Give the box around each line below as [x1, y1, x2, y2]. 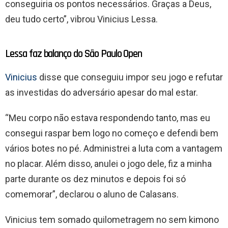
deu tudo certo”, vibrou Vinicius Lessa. [5, 14, 158, 25]
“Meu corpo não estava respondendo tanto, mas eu [5, 112, 210, 124]
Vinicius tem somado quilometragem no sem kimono [5, 214, 219, 225]
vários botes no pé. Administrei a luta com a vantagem [5, 143, 222, 154]
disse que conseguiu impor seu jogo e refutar [37, 72, 223, 83]
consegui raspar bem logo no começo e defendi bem [5, 128, 218, 139]
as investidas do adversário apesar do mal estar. [5, 87, 198, 98]
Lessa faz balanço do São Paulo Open [5, 47, 142, 61]
